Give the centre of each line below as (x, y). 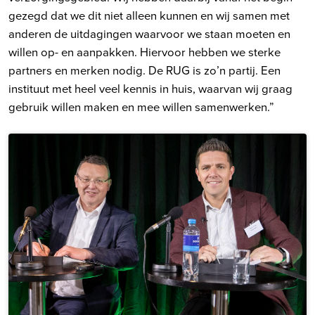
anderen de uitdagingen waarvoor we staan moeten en (149, 33)
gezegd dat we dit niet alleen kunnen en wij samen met (149, 15)
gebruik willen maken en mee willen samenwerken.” (141, 106)
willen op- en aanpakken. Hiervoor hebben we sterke (144, 51)
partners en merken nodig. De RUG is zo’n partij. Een (144, 70)
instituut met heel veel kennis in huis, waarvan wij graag (150, 88)
